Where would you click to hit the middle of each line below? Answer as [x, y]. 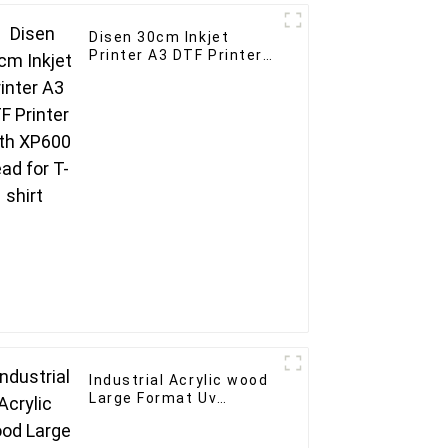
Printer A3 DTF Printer [176, 54]
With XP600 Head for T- [180, 72]
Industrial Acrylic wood [179, 379]
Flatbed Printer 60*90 [174, 415]
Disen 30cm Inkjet [159, 36]
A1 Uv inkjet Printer [165, 433]
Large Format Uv [153, 397]
